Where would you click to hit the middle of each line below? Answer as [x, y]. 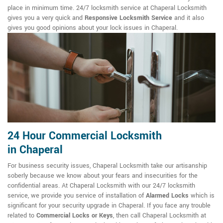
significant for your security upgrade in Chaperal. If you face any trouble [109, 206]
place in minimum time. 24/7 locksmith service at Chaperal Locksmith [107, 8]
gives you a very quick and [46, 18]
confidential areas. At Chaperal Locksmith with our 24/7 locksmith [101, 186]
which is [202, 196]
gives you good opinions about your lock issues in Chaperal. [93, 28]
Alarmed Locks [167, 196]
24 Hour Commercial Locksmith [85, 136]
